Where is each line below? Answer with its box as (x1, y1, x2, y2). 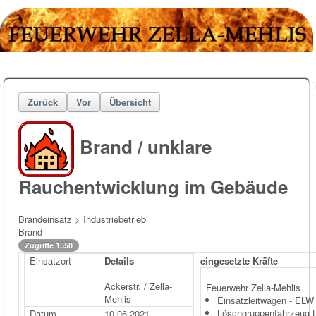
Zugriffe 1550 (25, 239, 73, 250)
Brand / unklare (80, 133, 212, 160)
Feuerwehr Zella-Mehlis (206, 280, 300, 294)
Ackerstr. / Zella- (104, 279, 172, 293)
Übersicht (109, 95, 151, 109)
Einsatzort (30, 253, 71, 267)
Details (104, 253, 134, 267)
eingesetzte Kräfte (200, 253, 278, 267)
